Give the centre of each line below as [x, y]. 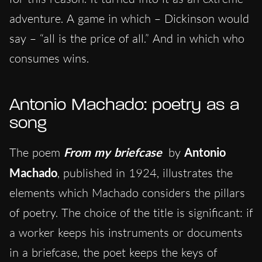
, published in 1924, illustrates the [145, 173]
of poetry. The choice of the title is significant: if [131, 212]
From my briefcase [113, 152]
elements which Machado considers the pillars [127, 192]
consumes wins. [49, 58]
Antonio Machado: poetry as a [124, 105]
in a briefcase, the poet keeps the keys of [113, 252]
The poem [37, 152]
